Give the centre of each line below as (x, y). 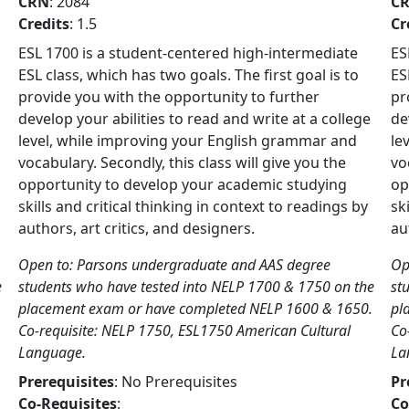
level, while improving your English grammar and (188, 141)
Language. (52, 352)
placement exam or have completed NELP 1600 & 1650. (195, 309)
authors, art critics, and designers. (136, 228)
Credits (44, 24)
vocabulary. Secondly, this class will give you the (182, 163)
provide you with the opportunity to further (169, 97)
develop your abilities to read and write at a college (194, 119)
